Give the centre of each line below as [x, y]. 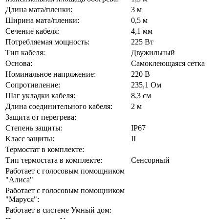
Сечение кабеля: [33, 31]
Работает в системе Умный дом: [58, 210]
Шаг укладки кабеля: [40, 95]
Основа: [19, 63]
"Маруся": [22, 199]
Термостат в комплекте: [45, 149]
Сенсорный [150, 160]
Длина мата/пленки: [39, 9]
